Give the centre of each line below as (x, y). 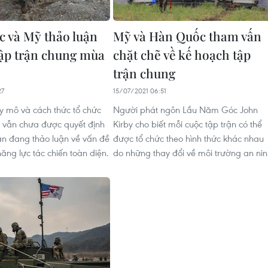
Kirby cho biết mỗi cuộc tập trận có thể (188, 124)
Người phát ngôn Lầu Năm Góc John (185, 109)
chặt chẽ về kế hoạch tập (182, 54)
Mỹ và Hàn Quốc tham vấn (187, 36)
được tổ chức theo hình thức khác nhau (188, 138)
